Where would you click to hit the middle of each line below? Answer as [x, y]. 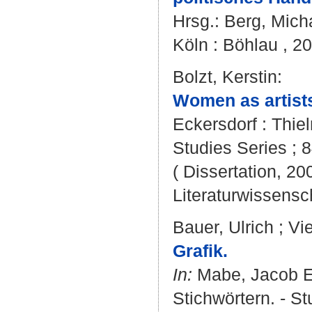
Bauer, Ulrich [223, 227]
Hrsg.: [198, 21]
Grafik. [200, 251]
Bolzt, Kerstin [225, 77]
